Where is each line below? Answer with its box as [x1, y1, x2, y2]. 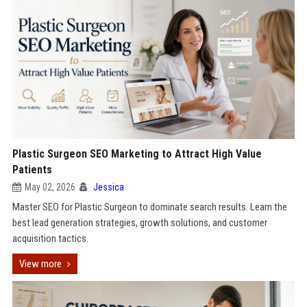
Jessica [93, 182, 124, 193]
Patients [12, 163, 52, 176]
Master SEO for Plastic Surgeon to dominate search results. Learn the [12, 201, 287, 213]
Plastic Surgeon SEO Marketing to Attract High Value [12, 147, 262, 160]
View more [19, 258, 62, 270]
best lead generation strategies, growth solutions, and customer [12, 217, 267, 229]
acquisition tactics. [12, 232, 88, 245]
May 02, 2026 [24, 182, 75, 193]
